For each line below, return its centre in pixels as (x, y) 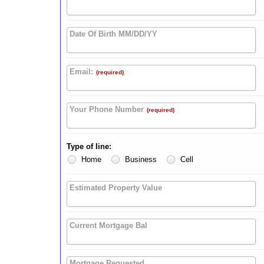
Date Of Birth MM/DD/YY (113, 34)
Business (140, 159)
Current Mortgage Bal (108, 225)
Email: (81, 72)
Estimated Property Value (116, 187)
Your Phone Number (107, 110)
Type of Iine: (89, 146)
